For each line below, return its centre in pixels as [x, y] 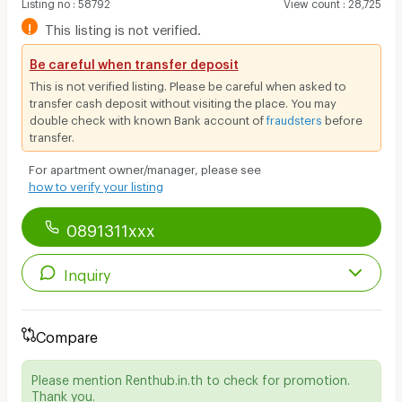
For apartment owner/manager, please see [144, 166]
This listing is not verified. [123, 26]
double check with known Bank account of [148, 117]
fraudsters [294, 117]
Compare [66, 334]
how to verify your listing [96, 184]
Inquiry [87, 272]
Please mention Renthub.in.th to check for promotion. [190, 377]
